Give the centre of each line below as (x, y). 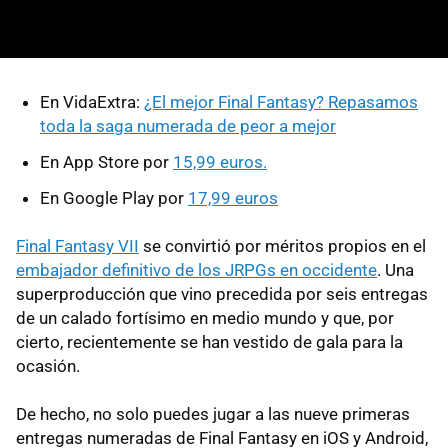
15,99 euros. (220, 161)
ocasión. (48, 365)
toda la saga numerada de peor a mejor (188, 125)
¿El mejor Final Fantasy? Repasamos (281, 101)
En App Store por (106, 161)
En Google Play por (114, 197)
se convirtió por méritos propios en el (282, 245)
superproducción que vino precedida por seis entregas (222, 293)
